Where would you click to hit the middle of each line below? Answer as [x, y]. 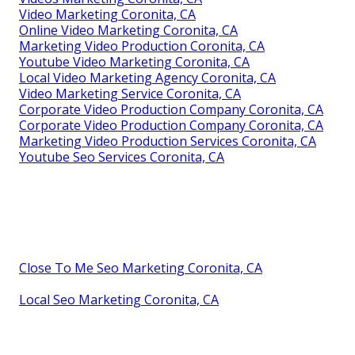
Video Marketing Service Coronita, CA [130, 93]
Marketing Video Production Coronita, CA [142, 46]
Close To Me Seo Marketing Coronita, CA [141, 267]
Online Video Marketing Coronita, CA [128, 30]
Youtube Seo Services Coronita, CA [122, 157]
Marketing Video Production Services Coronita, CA [168, 141]
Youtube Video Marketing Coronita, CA [134, 61]
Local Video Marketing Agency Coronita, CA [147, 77]
